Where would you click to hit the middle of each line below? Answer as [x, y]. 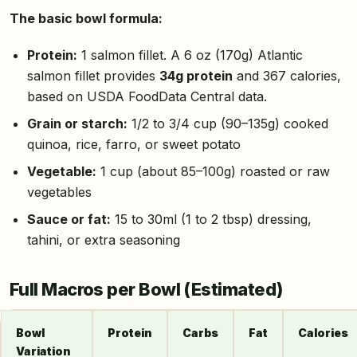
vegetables [59, 192]
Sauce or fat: [69, 219]
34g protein [196, 75]
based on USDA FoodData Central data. [147, 96]
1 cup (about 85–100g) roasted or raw [213, 171]
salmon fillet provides [93, 75]
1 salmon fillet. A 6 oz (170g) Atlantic [190, 55]
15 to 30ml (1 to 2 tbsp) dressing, [211, 219]
